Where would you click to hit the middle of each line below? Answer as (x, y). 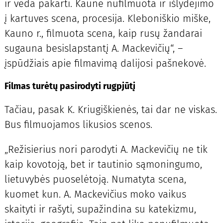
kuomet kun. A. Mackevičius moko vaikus (95, 194)
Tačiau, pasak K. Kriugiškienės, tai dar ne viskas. (111, 109)
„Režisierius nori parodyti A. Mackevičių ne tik (106, 149)
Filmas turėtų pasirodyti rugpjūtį (70, 86)
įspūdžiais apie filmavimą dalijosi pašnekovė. (105, 63)
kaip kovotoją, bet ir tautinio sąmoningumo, (103, 164)
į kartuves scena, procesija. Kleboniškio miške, (107, 18)
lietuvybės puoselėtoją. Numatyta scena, (95, 179)
